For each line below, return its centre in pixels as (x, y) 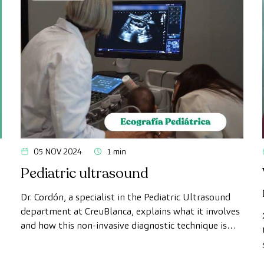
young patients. (53, 254)
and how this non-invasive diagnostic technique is (123, 226)
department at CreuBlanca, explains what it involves (130, 212)
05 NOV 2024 (57, 152)
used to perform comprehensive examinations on (123, 240)
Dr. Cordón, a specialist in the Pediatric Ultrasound (125, 197)
